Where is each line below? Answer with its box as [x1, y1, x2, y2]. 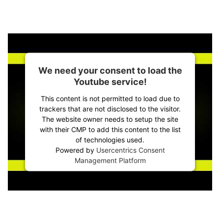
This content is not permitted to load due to [40, 94, 180, 103]
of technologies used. [76, 135, 144, 144]
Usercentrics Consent [96, 145, 165, 154]
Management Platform [74, 156, 146, 165]
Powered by [55, 145, 96, 154]
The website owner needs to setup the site [42, 114, 178, 123]
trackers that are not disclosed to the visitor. [39, 104, 181, 113]
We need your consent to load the [38, 65, 182, 76]
